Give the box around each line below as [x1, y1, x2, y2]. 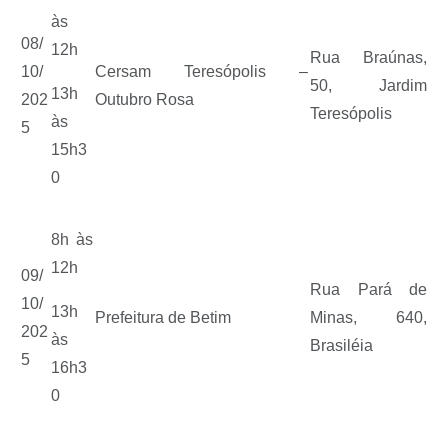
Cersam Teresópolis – [95, 62, 308, 80]
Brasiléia [310, 336, 373, 354]
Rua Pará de [310, 280, 427, 298]
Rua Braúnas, [310, 48, 427, 66]
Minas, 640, [310, 308, 427, 326]
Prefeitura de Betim [95, 308, 239, 326]
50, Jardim [310, 76, 427, 94]
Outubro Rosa [95, 90, 206, 108]
